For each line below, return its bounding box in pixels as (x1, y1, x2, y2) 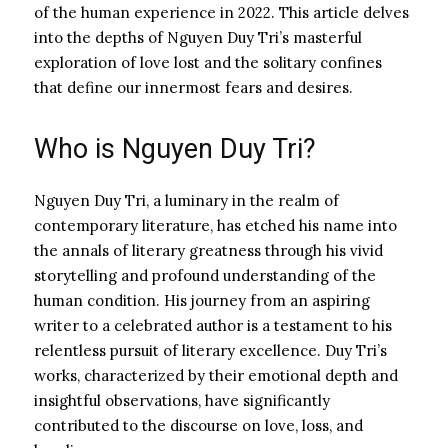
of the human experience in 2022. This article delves (34, 2, 409, 22)
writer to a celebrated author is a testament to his (34, 315, 392, 335)
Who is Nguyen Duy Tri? (34, 132, 316, 165)
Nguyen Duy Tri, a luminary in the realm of (34, 190, 339, 210)
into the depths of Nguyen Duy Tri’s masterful (34, 27, 362, 47)
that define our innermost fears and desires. (34, 77, 353, 97)
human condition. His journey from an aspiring (34, 290, 370, 310)
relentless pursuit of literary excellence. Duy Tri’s (34, 340, 387, 360)
